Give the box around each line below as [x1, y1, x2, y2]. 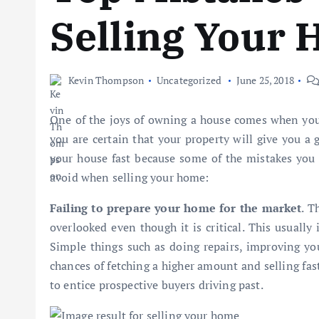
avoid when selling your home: [50, 169, 209, 185]
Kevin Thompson [68, 73, 145, 87]
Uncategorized [156, 73, 224, 87]
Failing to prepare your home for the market [50, 200, 302, 216]
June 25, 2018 [236, 73, 294, 87]
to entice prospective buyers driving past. [50, 277, 263, 293]
